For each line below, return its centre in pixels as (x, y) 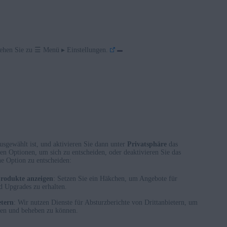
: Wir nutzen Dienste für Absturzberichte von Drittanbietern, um (106, 203)
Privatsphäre (147, 144)
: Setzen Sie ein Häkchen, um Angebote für (115, 179)
